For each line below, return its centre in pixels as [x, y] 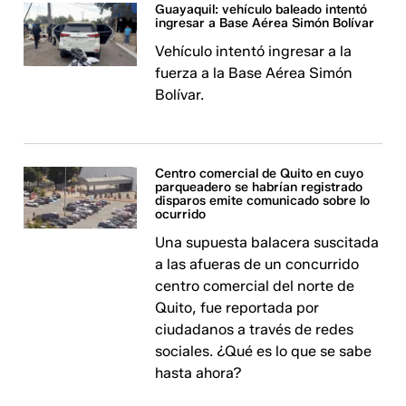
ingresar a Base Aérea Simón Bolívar [265, 23]
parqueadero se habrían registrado [259, 187]
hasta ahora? [199, 373]
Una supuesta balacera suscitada [267, 242]
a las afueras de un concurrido [257, 264]
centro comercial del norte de [255, 286]
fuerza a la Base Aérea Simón [254, 73]
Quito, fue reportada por [237, 308]
